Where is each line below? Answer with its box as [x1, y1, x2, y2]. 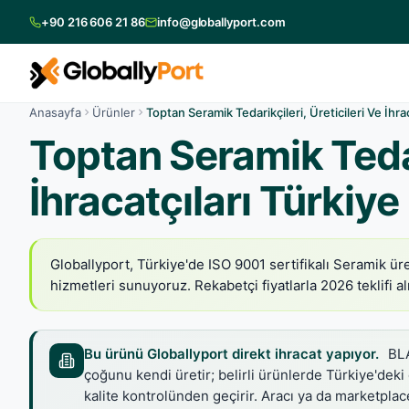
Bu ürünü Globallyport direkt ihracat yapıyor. [84, 345, 379, 362]
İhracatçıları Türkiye [29, 176, 399, 225]
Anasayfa [29, 105, 81, 120]
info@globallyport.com [156, 15, 286, 29]
